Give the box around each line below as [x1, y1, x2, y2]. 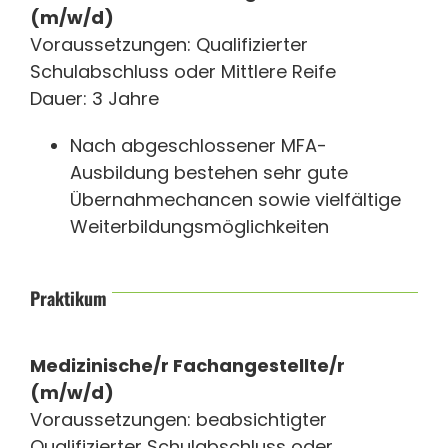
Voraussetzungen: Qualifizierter [30, 31, 308, 57]
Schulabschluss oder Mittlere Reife [30, 58, 336, 84]
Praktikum [30, 284, 107, 311]
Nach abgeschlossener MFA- [70, 132, 327, 158]
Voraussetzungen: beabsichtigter [30, 406, 327, 432]
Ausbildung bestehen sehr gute [70, 159, 348, 185]
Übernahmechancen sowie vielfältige [70, 186, 401, 212]
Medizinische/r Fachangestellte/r [30, 352, 345, 378]
